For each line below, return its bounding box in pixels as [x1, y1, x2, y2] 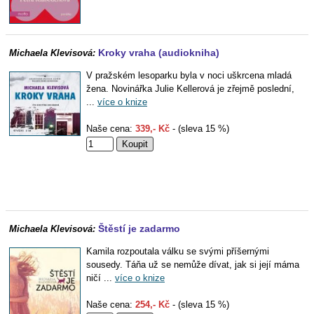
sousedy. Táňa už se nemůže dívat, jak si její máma [86, 259, 299, 270]
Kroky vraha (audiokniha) [98, 47, 219, 58]
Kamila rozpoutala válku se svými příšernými [86, 246, 269, 257]
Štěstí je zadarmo [98, 223, 180, 234]
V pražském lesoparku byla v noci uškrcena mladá [86, 70, 292, 81]
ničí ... [86, 273, 115, 283]
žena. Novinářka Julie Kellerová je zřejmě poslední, [86, 83, 294, 94]
